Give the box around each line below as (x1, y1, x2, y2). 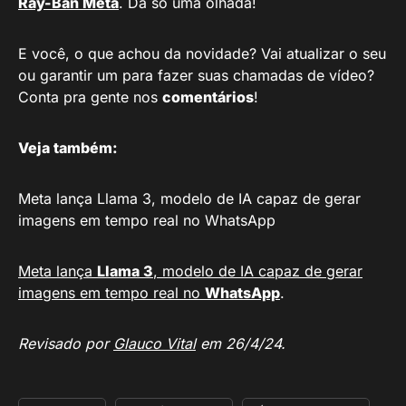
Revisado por (18, 334, 113, 353)
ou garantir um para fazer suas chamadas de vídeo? (18, 66, 374, 84)
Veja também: (18, 139, 118, 157)
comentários (162, 88, 254, 106)
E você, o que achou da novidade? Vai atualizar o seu (18, 44, 386, 63)
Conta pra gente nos (18, 88, 162, 106)
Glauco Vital (113, 334, 196, 353)
